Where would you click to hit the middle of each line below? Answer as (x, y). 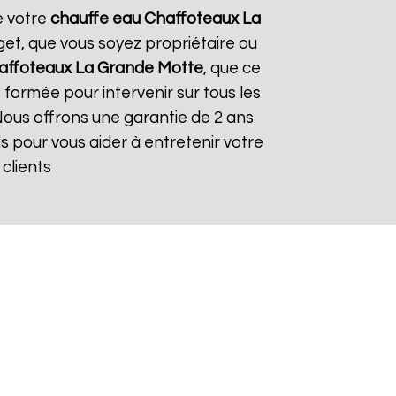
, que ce (232, 69)
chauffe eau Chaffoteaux (145, 19)
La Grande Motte (139, 69)
